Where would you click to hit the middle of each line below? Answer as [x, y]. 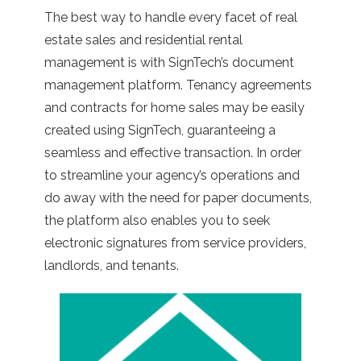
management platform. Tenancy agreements [178, 85]
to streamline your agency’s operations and [172, 175]
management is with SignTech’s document [169, 62]
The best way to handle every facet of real [171, 17]
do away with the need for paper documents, [178, 197]
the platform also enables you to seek [157, 220]
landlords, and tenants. [112, 265]
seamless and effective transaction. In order [173, 152]
